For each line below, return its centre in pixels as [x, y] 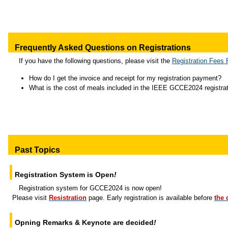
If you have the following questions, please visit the [95, 61]
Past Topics [37, 150]
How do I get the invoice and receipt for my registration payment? [125, 78]
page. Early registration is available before [150, 198]
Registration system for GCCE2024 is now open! [90, 188]
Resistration [68, 198]
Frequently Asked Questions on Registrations [103, 48]
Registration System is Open [64, 175]
